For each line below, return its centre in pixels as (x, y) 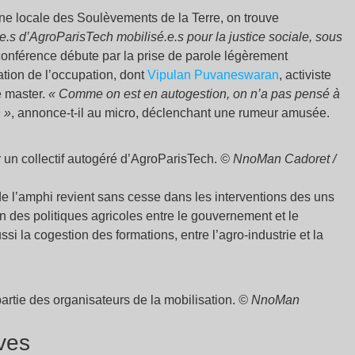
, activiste (305, 75)
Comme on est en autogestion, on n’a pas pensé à (199, 94)
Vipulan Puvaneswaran (213, 75)
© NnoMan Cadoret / (278, 159)
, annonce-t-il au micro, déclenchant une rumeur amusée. (170, 113)
